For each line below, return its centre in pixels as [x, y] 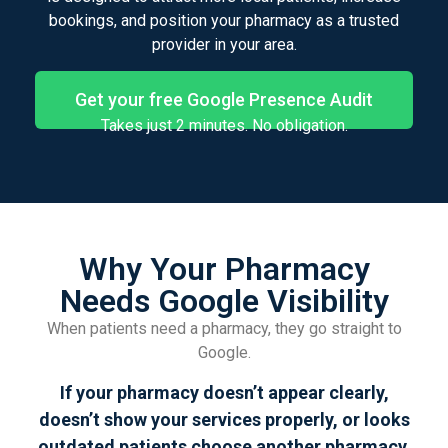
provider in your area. [224, 44]
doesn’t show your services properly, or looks [224, 420]
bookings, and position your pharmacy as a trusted [224, 20]
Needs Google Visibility [224, 300]
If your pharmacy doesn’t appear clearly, [224, 393]
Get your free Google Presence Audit [224, 100]
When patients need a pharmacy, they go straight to [224, 328]
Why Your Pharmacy [224, 268]
